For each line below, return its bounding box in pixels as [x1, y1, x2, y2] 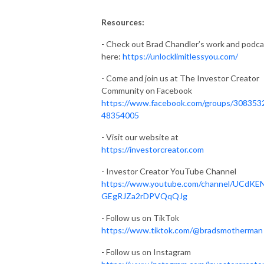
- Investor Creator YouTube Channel [101, 166, 236, 176]
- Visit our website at [101, 131, 179, 142]
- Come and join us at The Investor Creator [101, 72, 259, 83]
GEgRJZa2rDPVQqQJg [101, 190, 187, 201]
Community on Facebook [101, 85, 192, 95]
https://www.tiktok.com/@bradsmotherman [101, 225, 263, 235]
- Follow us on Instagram [101, 246, 191, 257]
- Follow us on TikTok [101, 212, 179, 223]
